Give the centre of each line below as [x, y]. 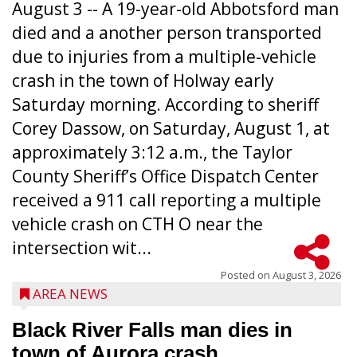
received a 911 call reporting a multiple [167, 200]
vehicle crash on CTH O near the [137, 224]
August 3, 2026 [307, 275]
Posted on [247, 275]
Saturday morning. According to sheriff [165, 104]
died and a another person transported [167, 32]
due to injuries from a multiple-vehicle [164, 56]
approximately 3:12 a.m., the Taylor [152, 152]
